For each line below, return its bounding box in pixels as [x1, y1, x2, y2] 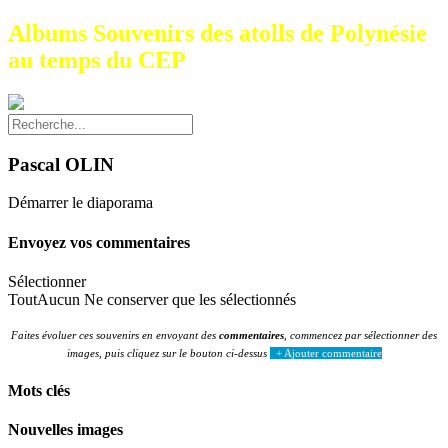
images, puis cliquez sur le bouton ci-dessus [66, 346, 270, 359]
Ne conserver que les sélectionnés [80, 290, 296, 308]
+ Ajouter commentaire [275, 346, 382, 359]
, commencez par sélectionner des [284, 328, 437, 341]
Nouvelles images [8, 421, 123, 439]
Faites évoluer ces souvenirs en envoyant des [11, 328, 219, 341]
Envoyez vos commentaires [8, 233, 190, 251]
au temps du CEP [8, 46, 186, 73]
